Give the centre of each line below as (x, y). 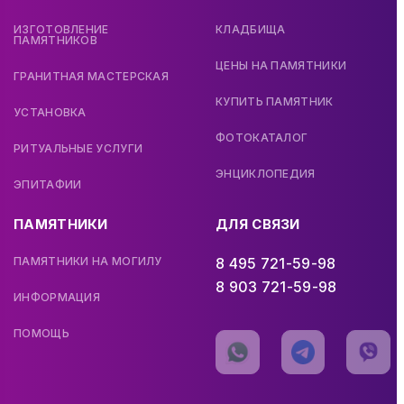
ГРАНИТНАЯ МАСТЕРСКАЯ (91, 77)
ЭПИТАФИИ (48, 185)
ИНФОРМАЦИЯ (57, 298)
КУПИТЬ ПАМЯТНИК (275, 102)
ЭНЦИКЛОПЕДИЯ (266, 174)
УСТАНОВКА (50, 113)
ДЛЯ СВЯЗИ (258, 225)
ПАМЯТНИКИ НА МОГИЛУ (88, 262)
